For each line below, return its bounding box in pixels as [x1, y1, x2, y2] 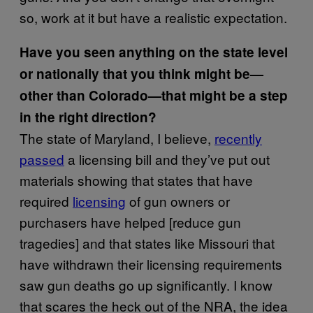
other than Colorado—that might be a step [20, 85, 288, 105]
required [20, 191, 73, 210]
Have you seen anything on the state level [20, 42, 288, 61]
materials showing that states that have [20, 170, 253, 189]
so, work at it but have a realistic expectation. [20, 7, 287, 27]
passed [20, 149, 64, 168]
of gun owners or [126, 191, 230, 210]
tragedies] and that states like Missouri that [20, 233, 275, 252]
